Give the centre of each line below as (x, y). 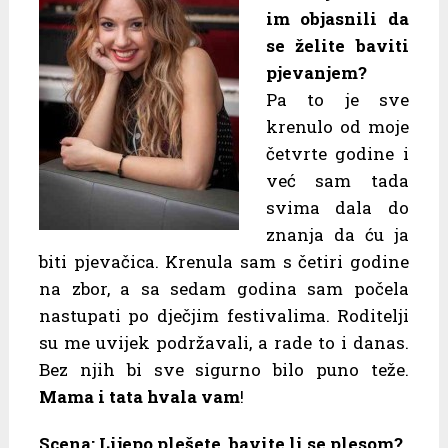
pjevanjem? (316, 73)
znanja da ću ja (337, 235)
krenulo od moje (337, 127)
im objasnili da (337, 19)
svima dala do (337, 208)
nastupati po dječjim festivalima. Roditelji (224, 316)
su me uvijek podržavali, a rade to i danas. (224, 343)
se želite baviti (337, 46)
